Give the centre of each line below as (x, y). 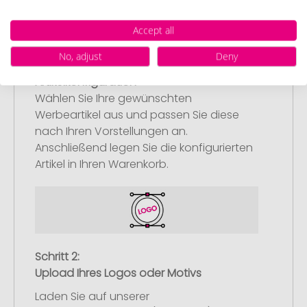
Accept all (153, 30)
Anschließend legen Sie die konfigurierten (144, 147)
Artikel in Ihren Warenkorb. (102, 164)
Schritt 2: (57, 256)
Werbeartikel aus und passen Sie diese (137, 114)
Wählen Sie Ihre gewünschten (113, 98)
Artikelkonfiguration (86, 82)
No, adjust (80, 56)
